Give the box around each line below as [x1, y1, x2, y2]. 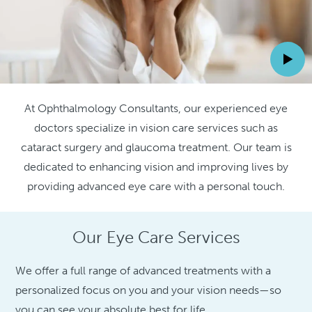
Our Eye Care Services [72, 226, 240, 247]
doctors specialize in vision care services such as [34, 121, 278, 135]
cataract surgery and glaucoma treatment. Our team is [20, 141, 292, 155]
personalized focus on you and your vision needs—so [15, 283, 282, 297]
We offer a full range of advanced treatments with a [15, 263, 272, 277]
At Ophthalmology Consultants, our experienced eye [24, 102, 288, 116]
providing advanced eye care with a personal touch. [27, 180, 285, 194]
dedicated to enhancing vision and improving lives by [24, 160, 288, 174]
